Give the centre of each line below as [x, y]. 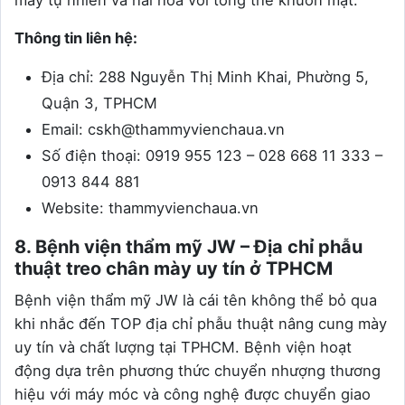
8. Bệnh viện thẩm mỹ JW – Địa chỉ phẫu [188, 246]
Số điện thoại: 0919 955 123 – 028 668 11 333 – [212, 155]
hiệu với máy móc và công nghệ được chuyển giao [193, 394]
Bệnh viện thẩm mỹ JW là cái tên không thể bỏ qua [196, 300]
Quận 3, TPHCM [99, 103]
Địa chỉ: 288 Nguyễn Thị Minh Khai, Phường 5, [205, 76]
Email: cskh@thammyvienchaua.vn [163, 129]
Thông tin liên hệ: [76, 38]
